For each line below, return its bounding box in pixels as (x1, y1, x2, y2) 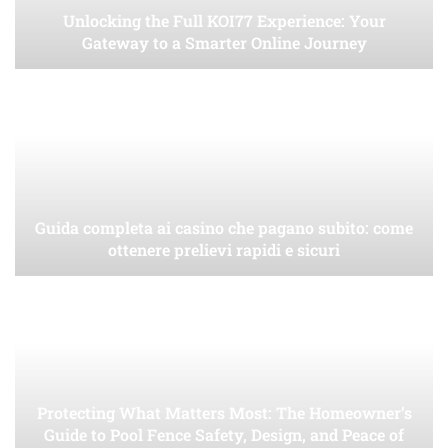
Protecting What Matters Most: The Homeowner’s (36, 402, 412, 424)
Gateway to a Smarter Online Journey (81, 32, 367, 54)
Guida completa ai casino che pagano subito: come (35, 217, 413, 239)
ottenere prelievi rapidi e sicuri (108, 239, 340, 261)
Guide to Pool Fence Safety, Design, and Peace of (44, 424, 404, 446)
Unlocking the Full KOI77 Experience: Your (62, 10, 386, 32)
